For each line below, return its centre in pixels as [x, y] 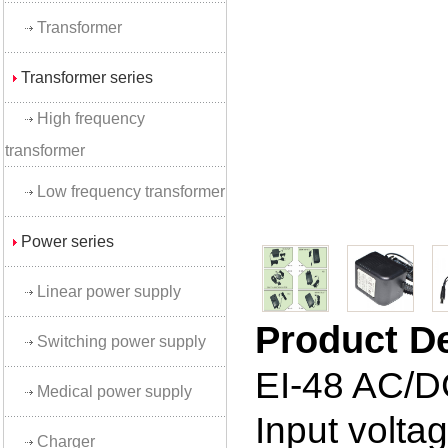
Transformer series [87, 77]
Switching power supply [121, 341]
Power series [67, 241]
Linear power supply [109, 291]
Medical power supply [114, 391]
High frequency [91, 118]
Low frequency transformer [131, 191]
